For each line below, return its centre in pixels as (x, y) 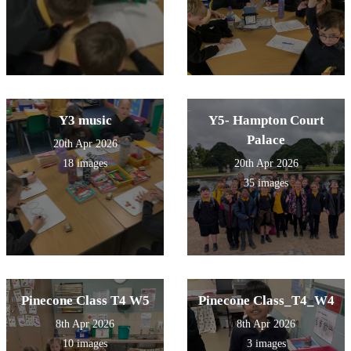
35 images (266, 183)
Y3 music (85, 121)
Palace (266, 140)
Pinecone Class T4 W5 (85, 301)
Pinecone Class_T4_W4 (266, 301)
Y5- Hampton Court (266, 121)
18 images (85, 164)
